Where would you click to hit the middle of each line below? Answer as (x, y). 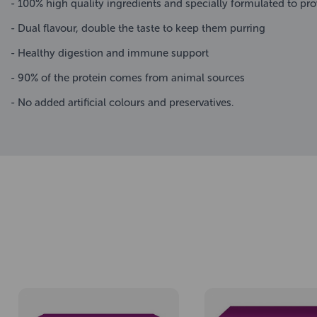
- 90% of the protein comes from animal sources (128, 78)
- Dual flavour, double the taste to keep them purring (138, 29)
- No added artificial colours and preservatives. (122, 103)
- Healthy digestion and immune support (110, 53)
